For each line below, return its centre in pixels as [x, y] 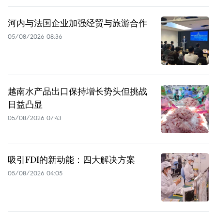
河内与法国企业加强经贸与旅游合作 [77, 23]
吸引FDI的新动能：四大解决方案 [71, 159]
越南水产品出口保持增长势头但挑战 [77, 91]
